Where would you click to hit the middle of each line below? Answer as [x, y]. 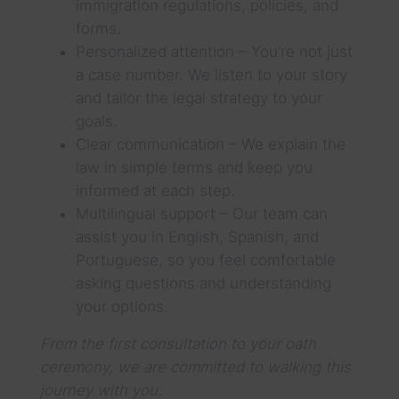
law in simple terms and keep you [194, 167]
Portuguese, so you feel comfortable [205, 260]
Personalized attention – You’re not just [214, 51]
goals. [96, 121]
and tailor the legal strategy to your [199, 98]
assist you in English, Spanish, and [197, 236]
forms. [98, 28]
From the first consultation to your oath [178, 343]
